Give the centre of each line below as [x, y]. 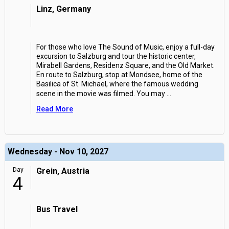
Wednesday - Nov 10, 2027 [58, 152]
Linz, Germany [64, 9]
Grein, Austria [63, 171]
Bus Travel [57, 209]
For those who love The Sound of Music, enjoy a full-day [125, 47]
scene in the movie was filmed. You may [101, 94]
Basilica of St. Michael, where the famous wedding [117, 84]
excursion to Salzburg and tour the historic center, [116, 56]
